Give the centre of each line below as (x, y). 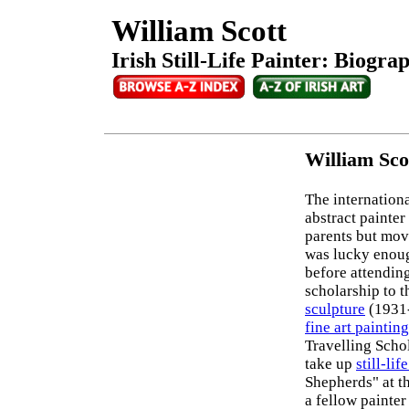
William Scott (199, 31)
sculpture (335, 309)
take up (330, 364)
